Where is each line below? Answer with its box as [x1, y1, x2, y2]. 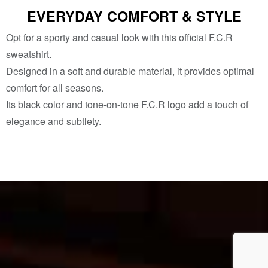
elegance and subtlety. [6, 114, 101, 129]
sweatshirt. [6, 47, 51, 62]
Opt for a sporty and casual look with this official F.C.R [6, 31, 233, 45]
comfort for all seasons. [6, 81, 103, 95]
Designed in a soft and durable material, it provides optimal [6, 64, 254, 78]
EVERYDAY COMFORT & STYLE [26, 6, 242, 26]
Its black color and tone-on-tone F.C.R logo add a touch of [6, 98, 248, 112]
